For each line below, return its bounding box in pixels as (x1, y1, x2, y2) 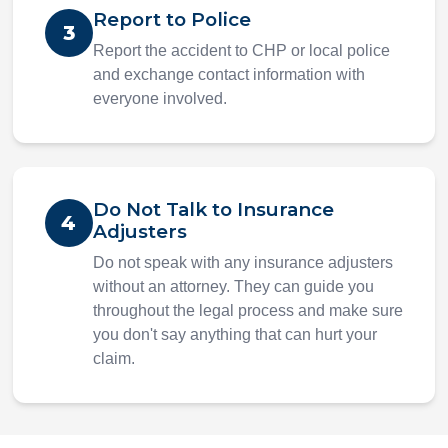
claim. (92, 350, 135, 368)
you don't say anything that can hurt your (92, 326, 377, 344)
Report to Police (92, 8, 251, 32)
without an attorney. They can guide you (92, 278, 374, 296)
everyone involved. (92, 90, 227, 108)
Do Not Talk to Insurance (92, 198, 334, 222)
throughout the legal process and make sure (92, 302, 403, 320)
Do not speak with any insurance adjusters (92, 254, 393, 272)
